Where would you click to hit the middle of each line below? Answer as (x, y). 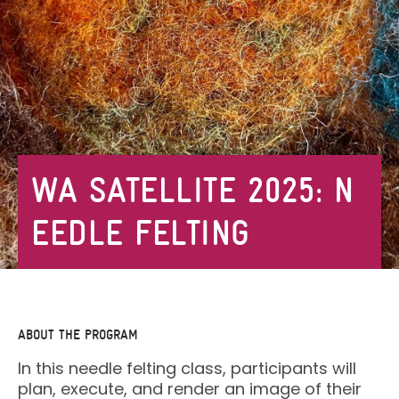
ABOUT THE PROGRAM (78, 335)
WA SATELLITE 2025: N (192, 191)
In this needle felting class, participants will (187, 368)
